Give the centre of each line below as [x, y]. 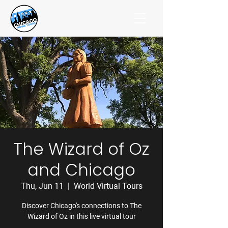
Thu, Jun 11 [42, 186]
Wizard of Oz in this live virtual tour [81, 216]
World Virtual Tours [108, 186]
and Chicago [81, 170]
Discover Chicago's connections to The [81, 206]
